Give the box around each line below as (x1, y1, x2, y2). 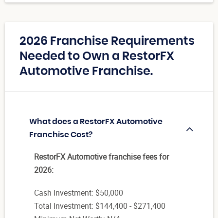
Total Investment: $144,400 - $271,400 (34, 200, 165, 212)
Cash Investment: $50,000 (34, 187, 123, 199)
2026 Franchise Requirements (19, 36, 195, 48)
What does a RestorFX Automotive (29, 118, 163, 126)
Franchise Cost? (29, 131, 92, 139)
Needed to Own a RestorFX (19, 51, 174, 63)
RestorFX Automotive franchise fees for (34, 151, 169, 163)
